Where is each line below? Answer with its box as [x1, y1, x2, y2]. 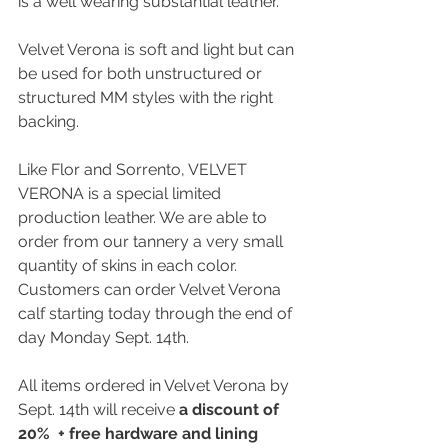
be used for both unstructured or [18, 64, 266, 83]
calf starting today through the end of [18, 304, 296, 323]
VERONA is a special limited [18, 184, 225, 203]
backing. [18, 112, 83, 131]
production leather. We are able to [18, 208, 271, 227]
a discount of [179, 400, 283, 419]
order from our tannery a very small [18, 232, 287, 251]
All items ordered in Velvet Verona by [18, 376, 293, 395]
